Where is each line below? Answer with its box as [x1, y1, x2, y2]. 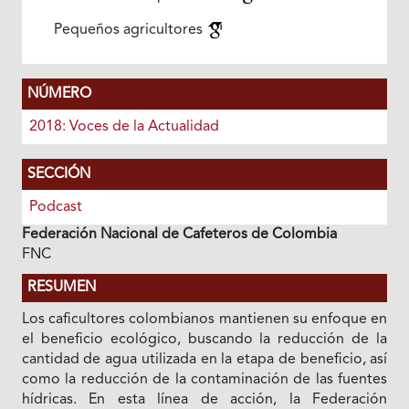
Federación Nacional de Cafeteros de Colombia [21, 227, 337, 242]
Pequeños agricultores [53, 23, 206, 37]
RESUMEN [26, 280, 96, 295]
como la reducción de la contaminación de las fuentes [21, 372, 388, 387]
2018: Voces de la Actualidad [28, 120, 219, 134]
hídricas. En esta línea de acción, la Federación [21, 393, 388, 407]
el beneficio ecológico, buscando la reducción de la [21, 332, 388, 347]
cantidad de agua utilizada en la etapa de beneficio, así [21, 352, 388, 367]
